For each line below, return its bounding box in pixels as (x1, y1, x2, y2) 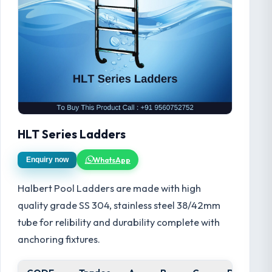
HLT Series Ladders (18, 126, 126, 141)
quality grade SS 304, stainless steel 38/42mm (18, 199, 220, 212)
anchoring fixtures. (18, 233, 100, 246)
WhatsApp (92, 155, 131, 165)
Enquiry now (25, 155, 69, 165)
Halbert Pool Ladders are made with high (18, 182, 201, 195)
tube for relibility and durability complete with (18, 216, 220, 229)
